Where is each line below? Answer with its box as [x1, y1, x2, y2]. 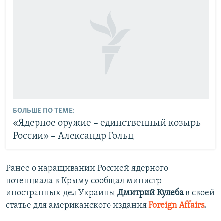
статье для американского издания [6, 201, 148, 210]
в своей [184, 188, 215, 198]
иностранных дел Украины [6, 188, 117, 198]
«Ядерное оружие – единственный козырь [12, 118, 201, 128]
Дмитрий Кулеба [117, 188, 184, 198]
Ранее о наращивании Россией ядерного [6, 164, 168, 173]
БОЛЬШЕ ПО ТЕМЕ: [12, 107, 74, 115]
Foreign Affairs [148, 201, 204, 210]
